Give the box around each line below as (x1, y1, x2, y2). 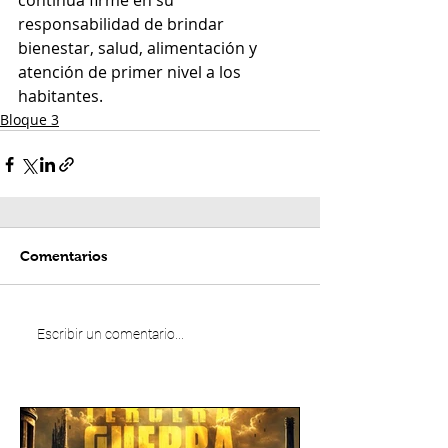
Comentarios (20, 248, 108, 264)
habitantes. (18, 85, 103, 107)
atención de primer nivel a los (18, 61, 245, 83)
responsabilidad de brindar (18, 13, 228, 35)
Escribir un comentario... (37, 325, 184, 342)
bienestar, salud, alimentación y (18, 37, 261, 59)
